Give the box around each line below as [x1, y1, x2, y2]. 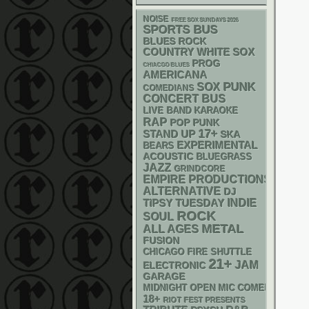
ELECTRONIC [143, 260, 206, 271]
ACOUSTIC [143, 151, 194, 162]
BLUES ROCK [143, 37, 207, 47]
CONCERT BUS [143, 93, 226, 105]
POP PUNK [170, 117, 220, 128]
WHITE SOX [197, 46, 255, 58]
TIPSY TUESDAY [143, 198, 225, 209]
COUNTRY [143, 47, 195, 58]
